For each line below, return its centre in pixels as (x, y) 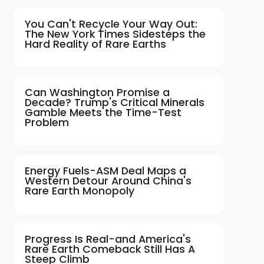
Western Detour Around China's (108, 181)
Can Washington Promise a (97, 92)
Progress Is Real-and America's (108, 239)
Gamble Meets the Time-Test (103, 112)
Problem (47, 122)
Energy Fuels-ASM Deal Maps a (105, 171)
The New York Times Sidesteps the (115, 34)
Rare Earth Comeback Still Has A (110, 249)
